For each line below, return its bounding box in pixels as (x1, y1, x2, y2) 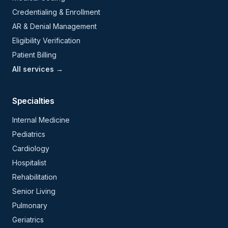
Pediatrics (12, 130, 45, 138)
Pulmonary (12, 201, 47, 210)
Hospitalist (12, 158, 46, 167)
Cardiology (12, 144, 49, 153)
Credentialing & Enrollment (12, 8, 100, 16)
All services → (12, 65, 63, 73)
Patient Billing (12, 50, 56, 59)
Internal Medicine (12, 116, 70, 124)
